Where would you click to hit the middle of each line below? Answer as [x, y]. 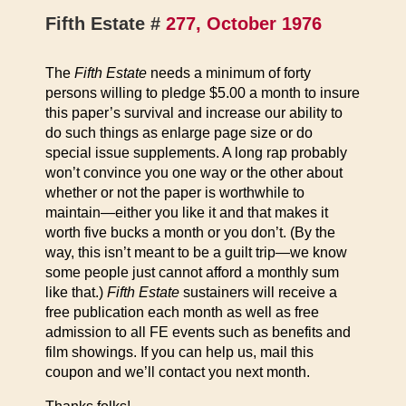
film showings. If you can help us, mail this [179, 352]
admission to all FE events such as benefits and [198, 332]
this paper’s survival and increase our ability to [194, 113]
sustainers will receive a [258, 292]
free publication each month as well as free [182, 312]
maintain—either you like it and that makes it [187, 213]
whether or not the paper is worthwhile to [175, 193]
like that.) [76, 292]
